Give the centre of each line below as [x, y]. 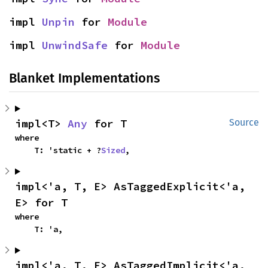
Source [244, 122]
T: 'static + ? [68, 150]
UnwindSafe [75, 45]
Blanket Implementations [84, 78]
